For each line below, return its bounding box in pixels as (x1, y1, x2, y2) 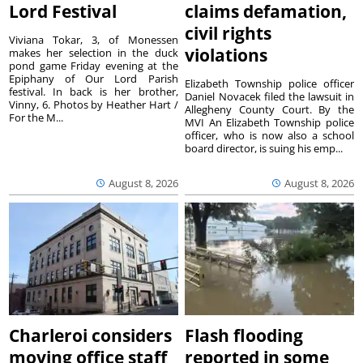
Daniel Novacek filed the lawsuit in (185, 88, 354, 104)
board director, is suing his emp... (185, 140, 344, 156)
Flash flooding (185, 323, 304, 347)
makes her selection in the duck (9, 45, 178, 60)
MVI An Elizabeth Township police (185, 114, 354, 130)
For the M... (9, 109, 64, 125)
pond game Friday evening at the (9, 58, 178, 73)
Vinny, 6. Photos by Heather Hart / (9, 96, 178, 112)
